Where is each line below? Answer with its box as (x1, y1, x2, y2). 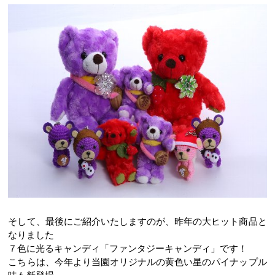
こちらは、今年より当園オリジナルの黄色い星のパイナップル (8, 255, 267, 268)
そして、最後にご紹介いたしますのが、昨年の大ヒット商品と (8, 214, 267, 227)
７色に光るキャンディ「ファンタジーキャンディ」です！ (8, 241, 248, 254)
